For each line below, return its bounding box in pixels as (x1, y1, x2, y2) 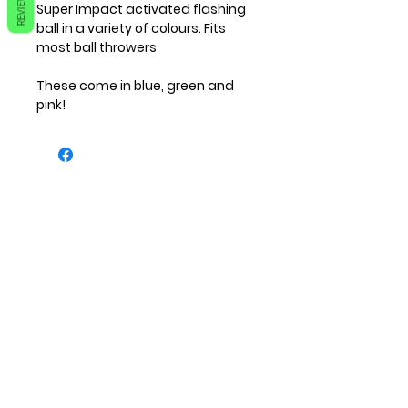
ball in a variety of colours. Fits (36, 19, 226, 38)
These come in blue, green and (36, 76, 234, 96)
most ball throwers (36, 38, 157, 57)
